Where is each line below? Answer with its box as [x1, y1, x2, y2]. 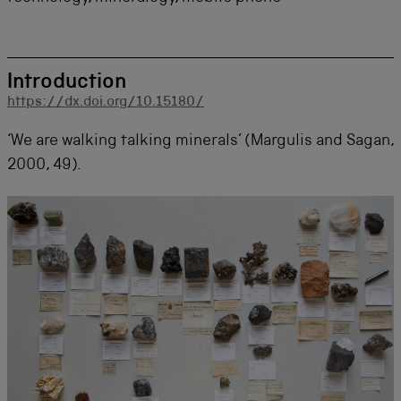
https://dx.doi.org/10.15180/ [7, 96, 204, 110]
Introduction [7, 73, 126, 94]
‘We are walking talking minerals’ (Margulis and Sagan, [7, 133, 394, 149]
